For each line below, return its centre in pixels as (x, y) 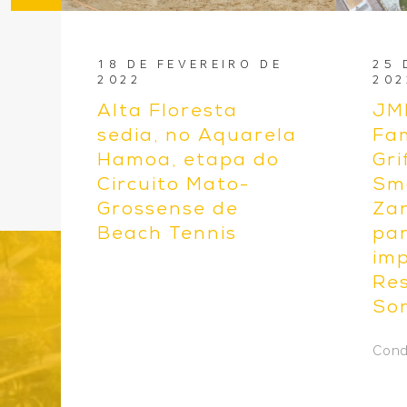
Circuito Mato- (174, 187)
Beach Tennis (168, 236)
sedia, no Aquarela (198, 138)
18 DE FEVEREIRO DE (190, 65)
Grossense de (169, 211)
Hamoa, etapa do (189, 162)
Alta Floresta (168, 113)
